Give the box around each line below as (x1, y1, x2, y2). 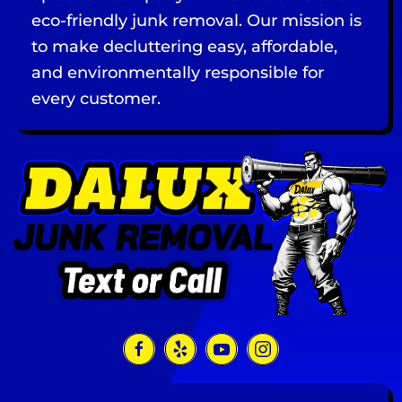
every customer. (31, 89, 161, 109)
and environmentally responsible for (31, 63, 324, 83)
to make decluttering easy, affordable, (31, 37, 337, 57)
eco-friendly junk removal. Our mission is (31, 11, 362, 31)
